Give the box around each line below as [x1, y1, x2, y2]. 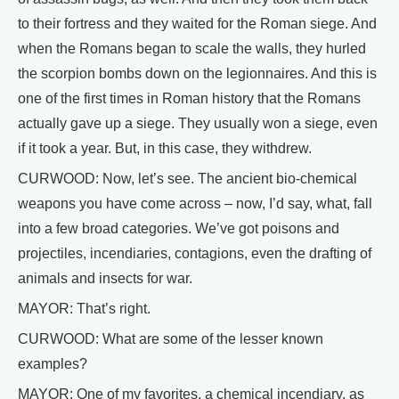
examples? [18, 356, 87, 371]
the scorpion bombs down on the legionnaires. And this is [18, 66, 377, 81]
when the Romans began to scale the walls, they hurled [18, 41, 366, 56]
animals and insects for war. [18, 271, 192, 286]
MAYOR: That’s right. [18, 301, 151, 316]
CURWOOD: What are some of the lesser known [18, 331, 323, 346]
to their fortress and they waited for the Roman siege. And [18, 16, 377, 31]
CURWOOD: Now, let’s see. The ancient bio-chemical [18, 171, 357, 186]
